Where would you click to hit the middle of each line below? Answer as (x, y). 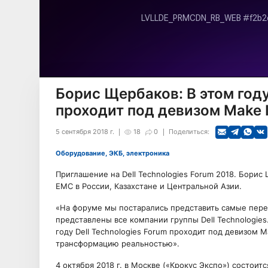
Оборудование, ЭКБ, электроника (115, 153)
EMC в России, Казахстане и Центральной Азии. (148, 186)
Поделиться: (189, 132)
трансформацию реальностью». (117, 243)
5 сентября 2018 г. (85, 132)
